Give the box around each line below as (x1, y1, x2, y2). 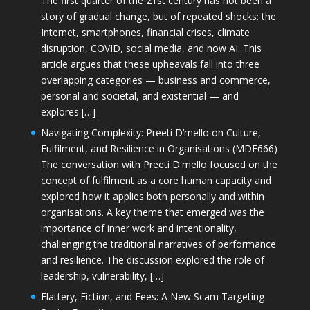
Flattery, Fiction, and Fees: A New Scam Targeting (40, 289, 264, 303)
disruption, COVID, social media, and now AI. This (40, 41, 262, 55)
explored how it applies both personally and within (40, 189, 264, 203)
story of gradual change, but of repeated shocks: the (40, 9, 276, 23)
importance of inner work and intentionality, (40, 221, 237, 235)
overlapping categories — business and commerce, (40, 73, 271, 86)
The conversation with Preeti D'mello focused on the (40, 157, 277, 171)
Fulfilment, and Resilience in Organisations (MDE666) (40, 141, 277, 155)
